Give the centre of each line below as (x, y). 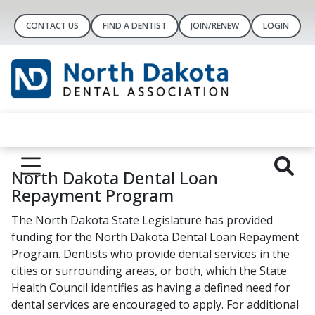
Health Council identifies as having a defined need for (151, 288)
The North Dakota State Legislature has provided (142, 220)
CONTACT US (52, 26)
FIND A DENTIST (135, 26)
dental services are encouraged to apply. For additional (155, 305)
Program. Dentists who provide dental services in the (150, 254)
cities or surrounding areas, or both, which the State (149, 271)
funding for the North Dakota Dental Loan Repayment (155, 237)
